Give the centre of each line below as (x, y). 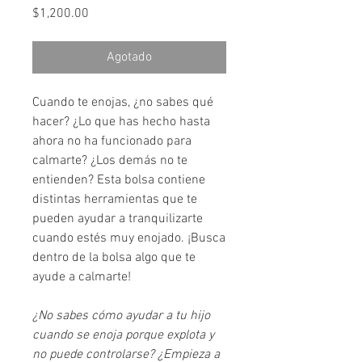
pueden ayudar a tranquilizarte (118, 219)
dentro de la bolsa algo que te (114, 258)
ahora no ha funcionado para (112, 142)
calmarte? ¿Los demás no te (110, 161)
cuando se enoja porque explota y (123, 336)
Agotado (129, 58)
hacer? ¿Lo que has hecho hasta (121, 122)
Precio (105, 13)
